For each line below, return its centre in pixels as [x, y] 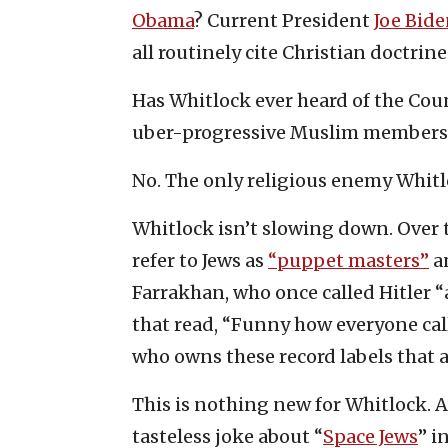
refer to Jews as [200, 260]
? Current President [284, 20]
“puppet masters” [348, 260]
